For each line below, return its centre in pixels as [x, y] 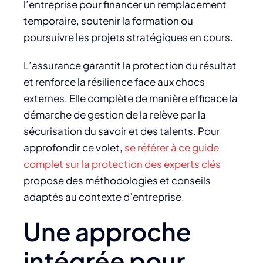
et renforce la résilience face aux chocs [114, 81]
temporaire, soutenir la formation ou [108, 20]
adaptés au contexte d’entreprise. [104, 196]
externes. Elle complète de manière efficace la [131, 98]
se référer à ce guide [172, 147]
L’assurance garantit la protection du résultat [130, 65]
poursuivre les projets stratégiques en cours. [128, 37]
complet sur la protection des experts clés [122, 163]
